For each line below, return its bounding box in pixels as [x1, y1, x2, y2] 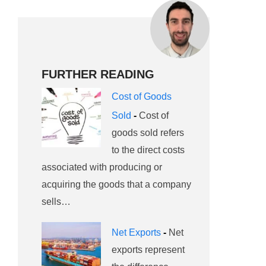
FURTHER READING [42, 68, 154, 81]
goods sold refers [112, 128, 184, 138]
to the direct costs [112, 145, 185, 156]
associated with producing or [42, 162, 162, 173]
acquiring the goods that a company [42, 179, 191, 190]
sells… [42, 197, 73, 207]
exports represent [112, 245, 185, 255]
